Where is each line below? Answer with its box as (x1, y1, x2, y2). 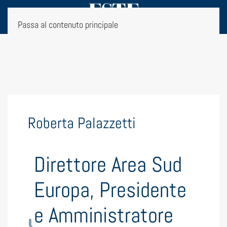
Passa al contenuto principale (18, 19, 118, 30)
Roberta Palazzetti (28, 113, 136, 133)
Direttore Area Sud (34, 151, 182, 178)
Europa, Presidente (34, 176, 186, 203)
